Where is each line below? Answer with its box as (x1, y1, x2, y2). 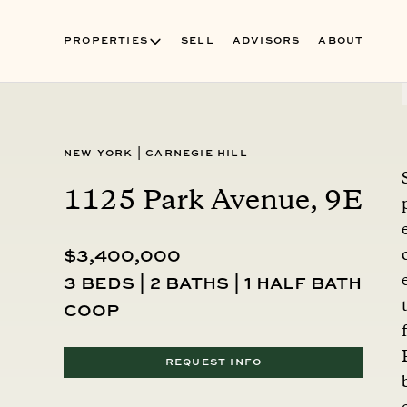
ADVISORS (232, 35, 301, 46)
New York (64, 148, 137, 159)
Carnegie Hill (142, 148, 248, 159)
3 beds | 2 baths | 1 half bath (64, 275, 362, 293)
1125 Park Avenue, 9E (64, 190, 363, 215)
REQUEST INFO (164, 357, 263, 368)
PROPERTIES (64, 35, 148, 46)
